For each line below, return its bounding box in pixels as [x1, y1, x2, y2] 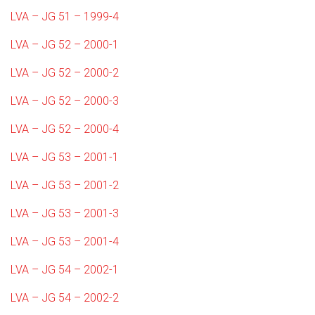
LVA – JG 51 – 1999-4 [11, 10, 119, 23]
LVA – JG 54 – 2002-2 [11, 291, 119, 304]
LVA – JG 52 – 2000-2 [11, 66, 119, 79]
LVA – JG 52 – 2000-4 [11, 122, 119, 136]
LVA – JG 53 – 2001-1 [11, 150, 119, 164]
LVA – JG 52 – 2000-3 [11, 94, 119, 108]
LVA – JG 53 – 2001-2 [11, 179, 119, 192]
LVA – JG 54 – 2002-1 [11, 263, 119, 276]
